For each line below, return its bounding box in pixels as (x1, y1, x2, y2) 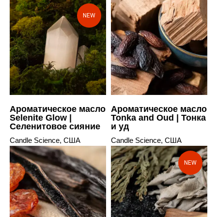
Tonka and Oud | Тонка (111, 112, 206, 123)
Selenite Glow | (10, 112, 72, 123)
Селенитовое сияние (10, 121, 100, 131)
